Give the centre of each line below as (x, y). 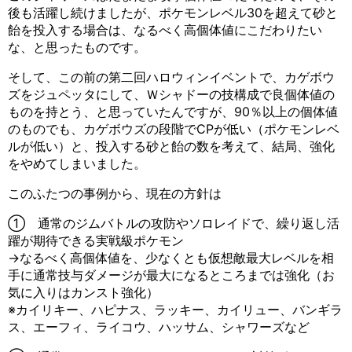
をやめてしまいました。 (77, 163)
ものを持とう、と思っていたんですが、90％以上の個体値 (173, 111)
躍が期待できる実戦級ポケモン (96, 240)
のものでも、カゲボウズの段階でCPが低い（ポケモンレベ (174, 128)
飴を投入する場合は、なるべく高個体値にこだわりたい (165, 29)
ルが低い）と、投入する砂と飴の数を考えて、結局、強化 (171, 146)
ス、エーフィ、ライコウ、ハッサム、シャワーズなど (159, 326)
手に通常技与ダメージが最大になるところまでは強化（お (171, 275)
